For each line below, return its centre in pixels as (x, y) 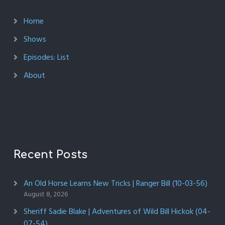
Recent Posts (50, 155)
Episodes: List (46, 57)
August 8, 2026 (45, 194)
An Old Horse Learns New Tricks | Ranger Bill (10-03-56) (115, 183)
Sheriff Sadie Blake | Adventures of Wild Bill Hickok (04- (117, 211)
